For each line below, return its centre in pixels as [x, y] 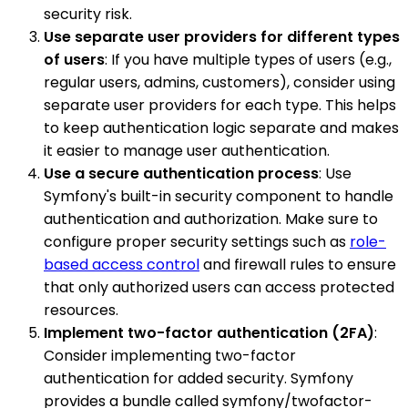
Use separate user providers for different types [222, 36]
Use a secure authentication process [181, 173]
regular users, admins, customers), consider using [219, 82]
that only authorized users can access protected [219, 287]
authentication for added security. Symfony [199, 378]
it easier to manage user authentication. [187, 150]
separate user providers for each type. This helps [220, 105]
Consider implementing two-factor [170, 355]
